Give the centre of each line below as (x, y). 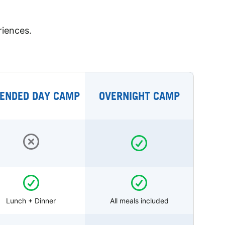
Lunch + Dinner (31, 200)
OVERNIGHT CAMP (139, 95)
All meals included (139, 200)
